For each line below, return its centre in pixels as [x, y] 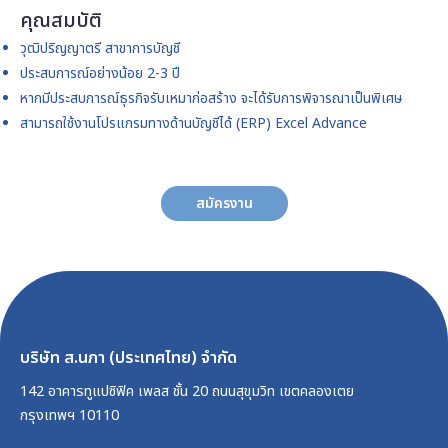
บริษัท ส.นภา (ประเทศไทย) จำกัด [128, 358]
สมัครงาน [224, 203]
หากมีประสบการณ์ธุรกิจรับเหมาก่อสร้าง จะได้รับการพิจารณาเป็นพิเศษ [211, 98]
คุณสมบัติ [61, 21]
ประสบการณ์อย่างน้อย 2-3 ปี [102, 73]
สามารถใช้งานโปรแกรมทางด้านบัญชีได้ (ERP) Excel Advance [193, 123]
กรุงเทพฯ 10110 [69, 415]
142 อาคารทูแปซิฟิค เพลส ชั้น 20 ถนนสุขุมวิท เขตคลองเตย [187, 391]
